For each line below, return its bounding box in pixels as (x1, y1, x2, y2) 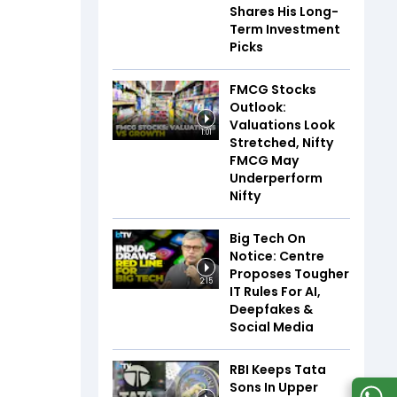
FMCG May (230, 151, 299, 169)
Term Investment (230, 19, 340, 38)
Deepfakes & (230, 300, 313, 318)
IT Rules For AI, (230, 282, 321, 300)
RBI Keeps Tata (230, 360, 326, 378)
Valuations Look (230, 115, 335, 134)
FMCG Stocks (230, 80, 316, 98)
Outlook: (230, 97, 286, 116)
